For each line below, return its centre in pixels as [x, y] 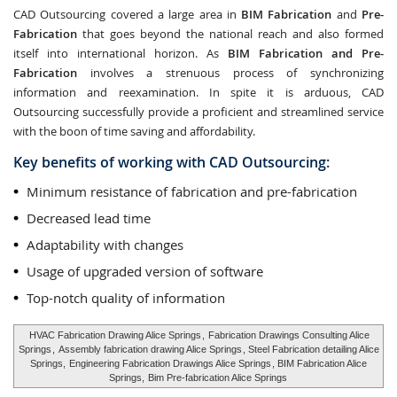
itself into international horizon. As [121, 53]
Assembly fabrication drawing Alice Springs [150, 349]
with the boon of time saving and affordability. [134, 131]
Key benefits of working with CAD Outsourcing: [171, 162]
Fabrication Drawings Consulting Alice [288, 335]
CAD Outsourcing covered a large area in [128, 14]
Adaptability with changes [105, 245]
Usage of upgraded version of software [145, 271]
